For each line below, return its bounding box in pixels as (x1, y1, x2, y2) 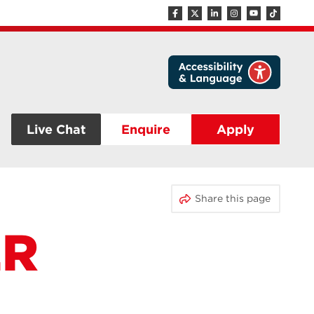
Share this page (170, 185, 256, 198)
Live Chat (27, 121, 86, 137)
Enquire (121, 121, 170, 137)
